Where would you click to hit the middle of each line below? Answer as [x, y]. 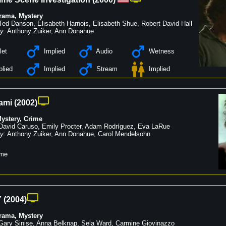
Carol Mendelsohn [124, 134]
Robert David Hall [167, 24]
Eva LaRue [154, 127]
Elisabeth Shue [115, 24]
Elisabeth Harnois [63, 24]
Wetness [161, 51]
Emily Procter [62, 127]
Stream [106, 69]
